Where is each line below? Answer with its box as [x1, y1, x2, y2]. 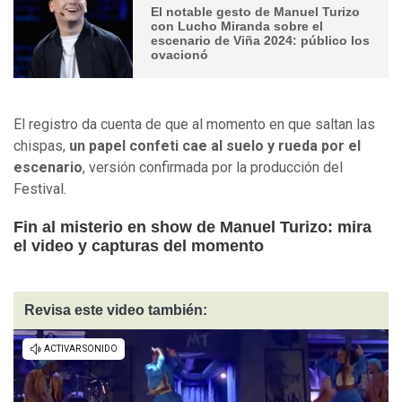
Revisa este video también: [24, 301, 207, 318]
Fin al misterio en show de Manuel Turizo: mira [13, 217, 371, 236]
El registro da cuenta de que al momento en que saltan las [13, 115, 375, 133]
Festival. [13, 179, 66, 197]
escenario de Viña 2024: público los [151, 33, 371, 48]
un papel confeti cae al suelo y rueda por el [69, 136, 361, 154]
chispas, [13, 136, 69, 154]
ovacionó [151, 48, 209, 63]
